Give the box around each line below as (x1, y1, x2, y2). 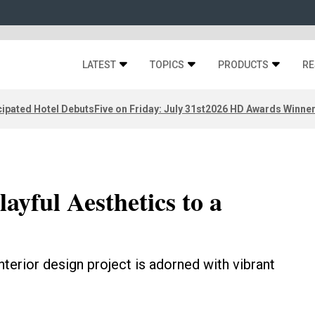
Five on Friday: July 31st (94, 103, 205, 115)
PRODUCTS (218, 59, 269, 70)
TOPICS (150, 59, 184, 70)
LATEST (82, 59, 116, 70)
